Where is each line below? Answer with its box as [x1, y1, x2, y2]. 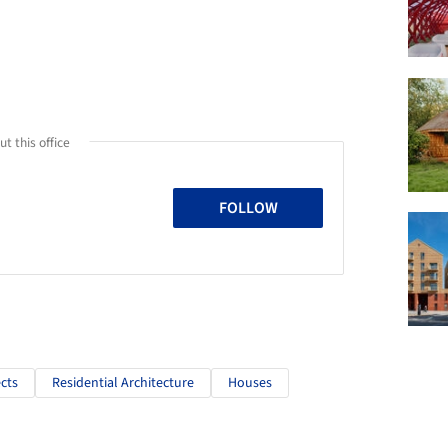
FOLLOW [218, 196, 278, 219]
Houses [228, 372, 272, 393]
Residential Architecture [52, 372, 194, 393]
